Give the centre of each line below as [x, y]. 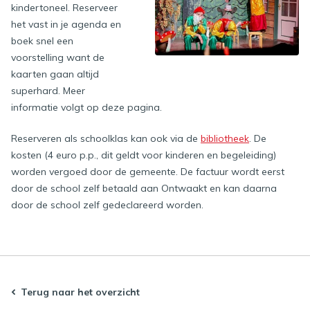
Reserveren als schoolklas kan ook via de [106, 139]
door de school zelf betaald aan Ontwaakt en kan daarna [144, 189]
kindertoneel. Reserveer [64, 8]
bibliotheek [225, 139]
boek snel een [42, 41]
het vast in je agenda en [66, 25]
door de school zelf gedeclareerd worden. [107, 205]
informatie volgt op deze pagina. [86, 108]
